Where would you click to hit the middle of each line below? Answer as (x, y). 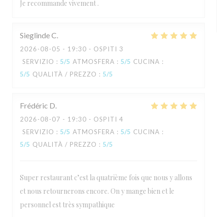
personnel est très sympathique (67, 205)
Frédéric (34, 105)
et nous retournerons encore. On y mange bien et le (97, 191)
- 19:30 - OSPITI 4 (92, 119)
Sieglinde (35, 35)
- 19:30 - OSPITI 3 (92, 49)
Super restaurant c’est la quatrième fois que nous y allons (106, 178)
